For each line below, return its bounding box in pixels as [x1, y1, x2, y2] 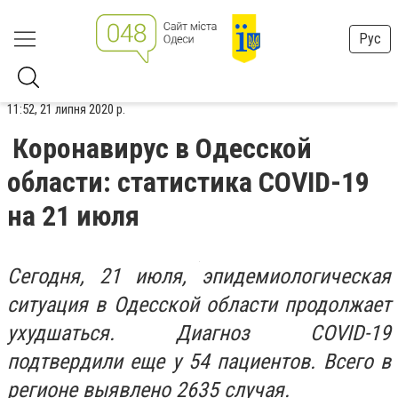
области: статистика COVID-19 [7, 165, 370, 199]
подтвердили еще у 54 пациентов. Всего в [7, 349, 391, 374]
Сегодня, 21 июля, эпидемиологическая [7, 264, 391, 289]
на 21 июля [7, 199, 139, 233]
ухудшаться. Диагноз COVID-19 [7, 321, 391, 346]
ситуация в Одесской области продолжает [7, 292, 391, 317]
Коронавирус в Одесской [12, 131, 312, 165]
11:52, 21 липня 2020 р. [7, 101, 125, 117]
